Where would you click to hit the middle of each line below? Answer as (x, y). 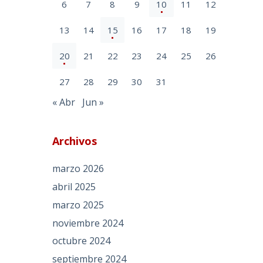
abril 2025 (74, 186)
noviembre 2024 (88, 223)
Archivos (75, 141)
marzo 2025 (78, 205)
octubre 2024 (82, 241)
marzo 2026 (78, 169)
